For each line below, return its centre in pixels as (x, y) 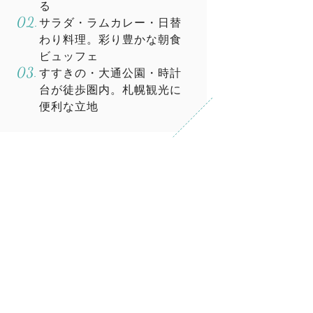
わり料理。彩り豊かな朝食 (110, 39)
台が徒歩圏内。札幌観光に (110, 90)
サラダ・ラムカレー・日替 (110, 23)
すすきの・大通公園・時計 (110, 73)
